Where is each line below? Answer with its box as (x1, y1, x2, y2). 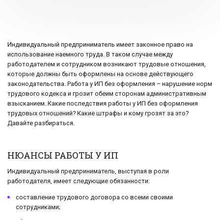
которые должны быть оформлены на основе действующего (7, 70, 193, 78)
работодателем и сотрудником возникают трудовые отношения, (7, 60, 206, 68)
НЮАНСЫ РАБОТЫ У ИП (7, 149, 118, 162)
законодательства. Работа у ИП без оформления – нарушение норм (7, 80, 212, 88)
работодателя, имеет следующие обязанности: (7, 177, 150, 185)
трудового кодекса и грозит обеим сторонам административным (7, 90, 206, 98)
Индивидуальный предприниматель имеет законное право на (7, 41, 193, 49)
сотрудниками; (16, 203, 60, 211)
